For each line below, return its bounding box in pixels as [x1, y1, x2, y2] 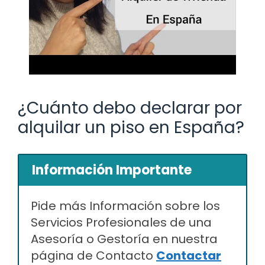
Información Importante [32, 160, 192, 179]
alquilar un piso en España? [18, 115, 244, 139]
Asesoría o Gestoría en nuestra [31, 230, 218, 247]
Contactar [156, 247, 221, 264]
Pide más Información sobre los [31, 197, 220, 214]
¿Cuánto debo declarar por [18, 96, 242, 119]
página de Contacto [31, 247, 156, 264]
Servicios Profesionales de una [31, 214, 212, 231]
